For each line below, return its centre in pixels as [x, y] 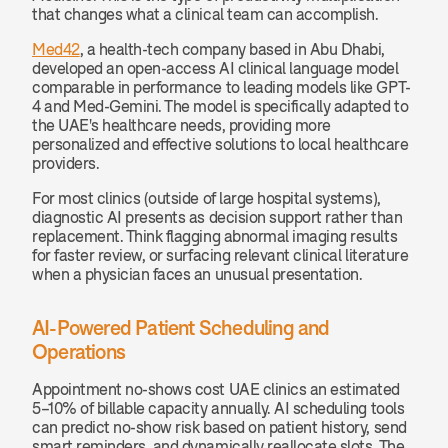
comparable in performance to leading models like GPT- [221, 87]
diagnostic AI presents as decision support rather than [217, 217]
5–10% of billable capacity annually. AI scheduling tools [218, 408]
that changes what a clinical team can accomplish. [205, 14]
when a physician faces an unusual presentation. [197, 274]
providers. [66, 163]
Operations [78, 351]
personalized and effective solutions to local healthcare [220, 144]
